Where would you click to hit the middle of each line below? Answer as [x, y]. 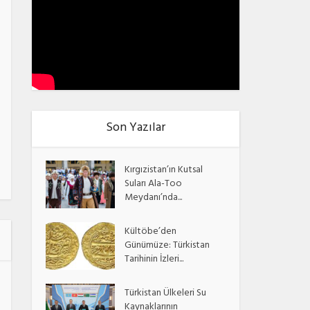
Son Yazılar [136, 128]
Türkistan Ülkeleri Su [166, 293]
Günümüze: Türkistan [167, 246]
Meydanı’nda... [154, 198]
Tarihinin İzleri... [154, 259]
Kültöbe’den [151, 232]
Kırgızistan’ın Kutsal [164, 170]
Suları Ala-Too [154, 184]
